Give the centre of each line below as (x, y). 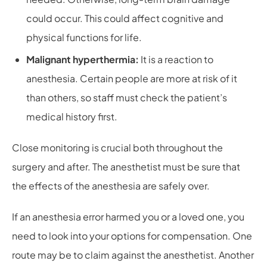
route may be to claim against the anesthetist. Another (133, 255)
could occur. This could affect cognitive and (125, 18)
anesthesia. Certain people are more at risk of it (132, 78)
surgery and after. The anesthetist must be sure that (126, 167)
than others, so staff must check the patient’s (127, 97)
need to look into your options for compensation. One (132, 236)
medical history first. (72, 117)
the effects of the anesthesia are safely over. (111, 186)
